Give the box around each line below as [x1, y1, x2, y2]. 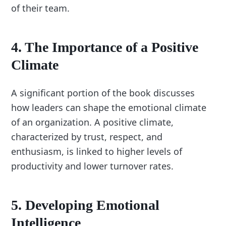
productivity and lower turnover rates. [11, 159, 174, 172]
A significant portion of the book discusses [11, 86, 195, 99]
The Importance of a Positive [25, 39, 199, 55]
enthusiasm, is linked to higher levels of [11, 145, 183, 157]
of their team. [11, 2, 70, 14]
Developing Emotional [25, 197, 160, 213]
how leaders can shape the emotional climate [11, 101, 207, 114]
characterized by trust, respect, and [11, 130, 163, 143]
